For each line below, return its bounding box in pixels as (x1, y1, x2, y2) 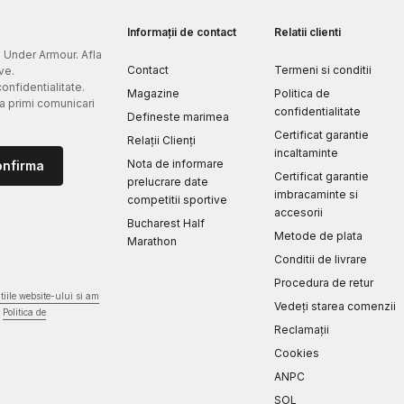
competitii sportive (126, 193, 227, 207)
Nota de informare (126, 157, 224, 171)
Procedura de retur (273, 276, 373, 290)
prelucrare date (126, 175, 208, 189)
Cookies (273, 346, 319, 361)
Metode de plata (273, 229, 363, 243)
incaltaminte (273, 146, 338, 161)
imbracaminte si (273, 188, 358, 202)
